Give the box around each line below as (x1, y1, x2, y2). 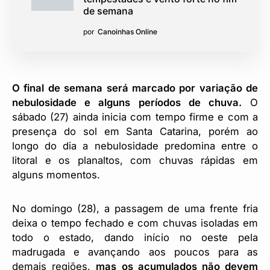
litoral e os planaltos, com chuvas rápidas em (12, 154, 258, 166)
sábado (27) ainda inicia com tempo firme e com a (12, 110, 258, 123)
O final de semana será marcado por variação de (12, 81, 258, 94)
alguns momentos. (12, 168, 100, 181)
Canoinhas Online (98, 27, 157, 36)
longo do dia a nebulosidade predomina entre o (12, 139, 258, 152)
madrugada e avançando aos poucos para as (12, 245, 258, 258)
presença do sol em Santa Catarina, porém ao (12, 125, 258, 137)
